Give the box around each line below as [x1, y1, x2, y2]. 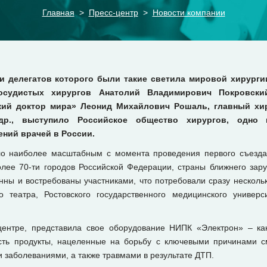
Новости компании [152, 8, 225, 17]
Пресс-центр [88, 8, 138, 17]
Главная [42, 8, 74, 17]
